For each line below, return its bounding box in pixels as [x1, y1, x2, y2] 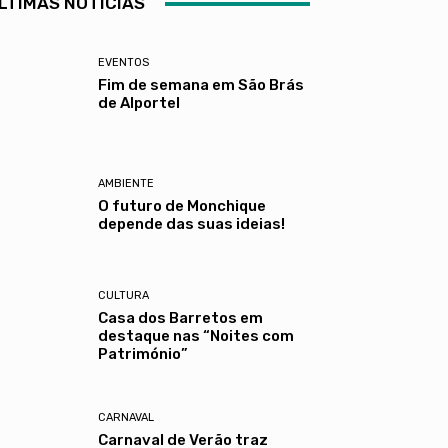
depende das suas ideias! [98, 215, 286, 234]
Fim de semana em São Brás [98, 76, 305, 95]
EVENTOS [98, 56, 150, 70]
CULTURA [98, 289, 150, 303]
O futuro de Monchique [98, 197, 267, 216]
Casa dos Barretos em [98, 309, 264, 328]
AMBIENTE [98, 177, 155, 191]
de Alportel [98, 94, 181, 113]
